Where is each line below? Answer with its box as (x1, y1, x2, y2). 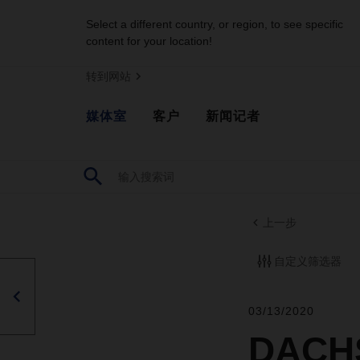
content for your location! (86, 35, 212, 47)
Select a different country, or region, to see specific (86, 18, 343, 31)
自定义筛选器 (273, 254, 342, 268)
